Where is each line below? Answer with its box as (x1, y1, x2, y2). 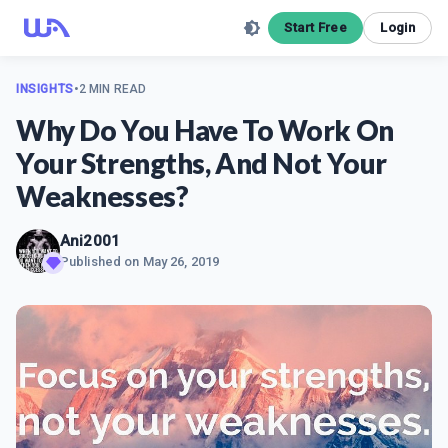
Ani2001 (60, 232, 121, 250)
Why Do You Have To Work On (16, 113, 394, 147)
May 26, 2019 (142, 254, 220, 269)
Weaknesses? (16, 179, 189, 213)
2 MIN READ (78, 82, 147, 96)
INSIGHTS (16, 82, 74, 96)
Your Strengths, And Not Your (16, 146, 387, 180)
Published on (60, 254, 143, 269)
